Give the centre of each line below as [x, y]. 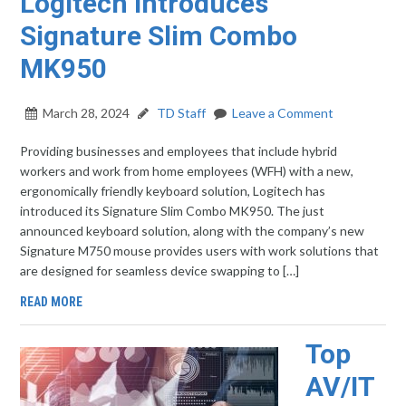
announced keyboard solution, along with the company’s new [193, 231]
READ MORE [52, 302]
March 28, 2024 [87, 113]
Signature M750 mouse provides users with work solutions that [200, 251]
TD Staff [180, 113]
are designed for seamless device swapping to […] [160, 271]
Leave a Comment [283, 113]
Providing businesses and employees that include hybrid [179, 151]
